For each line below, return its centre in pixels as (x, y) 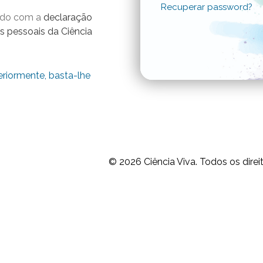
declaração (68, 17)
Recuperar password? (207, 7)
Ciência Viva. (171, 161)
